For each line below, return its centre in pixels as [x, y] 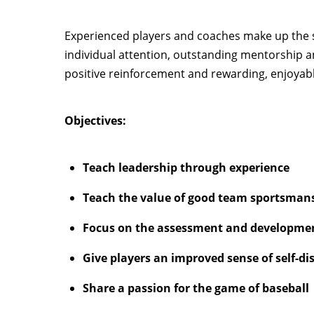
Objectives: [95, 121]
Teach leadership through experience [186, 168]
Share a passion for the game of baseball [196, 288]
